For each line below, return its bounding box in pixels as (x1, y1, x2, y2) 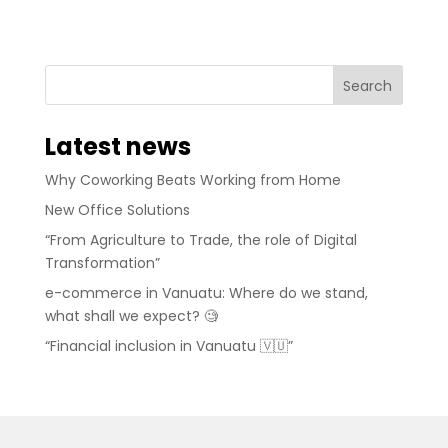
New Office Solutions (44, 200, 190, 221)
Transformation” (44, 253, 160, 274)
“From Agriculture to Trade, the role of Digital (44, 230, 357, 251)
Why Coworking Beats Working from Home (44, 170, 341, 191)
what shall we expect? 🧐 (44, 306, 218, 327)
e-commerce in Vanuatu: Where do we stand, (44, 283, 368, 304)
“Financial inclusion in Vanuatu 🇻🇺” (44, 336, 293, 357)
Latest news (44, 130, 191, 164)
